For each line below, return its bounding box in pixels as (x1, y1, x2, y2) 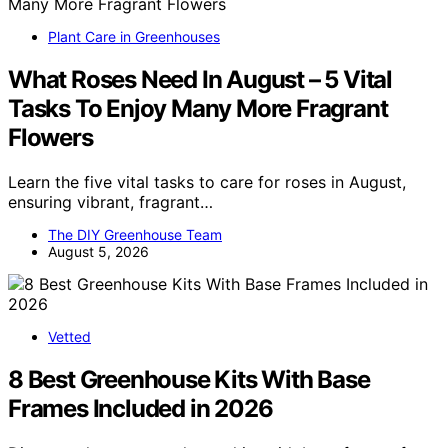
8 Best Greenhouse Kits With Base (8, 364, 370, 394)
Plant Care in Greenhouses (48, 27, 220, 45)
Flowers (8, 122, 93, 152)
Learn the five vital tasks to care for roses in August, (8, 171, 406, 192)
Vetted (48, 327, 91, 345)
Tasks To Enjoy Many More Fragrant (8, 93, 388, 123)
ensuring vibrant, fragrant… (8, 191, 213, 212)
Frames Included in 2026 (8, 393, 273, 423)
